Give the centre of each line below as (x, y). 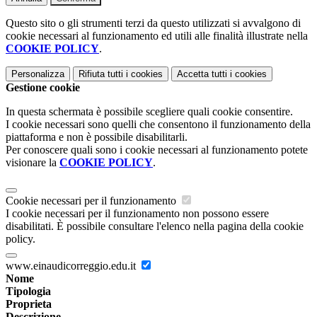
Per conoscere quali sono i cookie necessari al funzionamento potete (157, 150)
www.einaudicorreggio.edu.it (72, 266)
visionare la (33, 163)
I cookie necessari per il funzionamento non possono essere (137, 214)
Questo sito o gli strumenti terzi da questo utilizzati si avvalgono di (153, 23)
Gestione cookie (43, 88)
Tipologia (28, 292)
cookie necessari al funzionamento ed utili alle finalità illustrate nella (157, 36)
